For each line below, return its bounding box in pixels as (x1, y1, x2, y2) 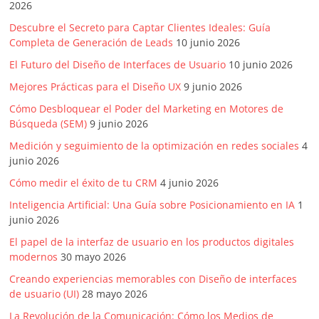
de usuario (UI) (9, 287, 80, 301)
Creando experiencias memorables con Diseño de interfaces (9, 272, 298, 286)
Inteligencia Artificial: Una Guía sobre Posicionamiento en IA (9, 198, 296, 212)
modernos (9, 250, 58, 264)
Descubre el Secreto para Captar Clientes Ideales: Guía (9, 21, 271, 35)
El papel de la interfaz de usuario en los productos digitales (9, 235, 295, 249)
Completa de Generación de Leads (9, 36, 174, 50)
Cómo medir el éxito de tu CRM (9, 176, 158, 190)
